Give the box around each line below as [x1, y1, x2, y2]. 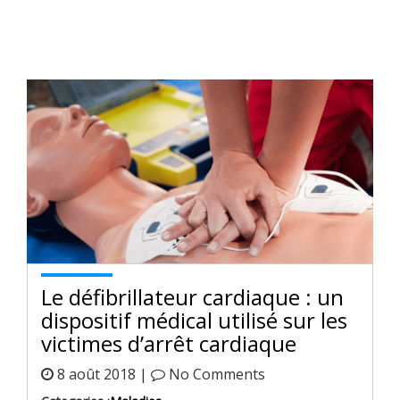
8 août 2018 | [54, 364, 151, 385]
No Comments [165, 364, 265, 385]
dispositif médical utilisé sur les [41, 305, 347, 336]
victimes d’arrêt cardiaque [41, 329, 296, 359]
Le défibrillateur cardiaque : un [41, 282, 344, 312]
